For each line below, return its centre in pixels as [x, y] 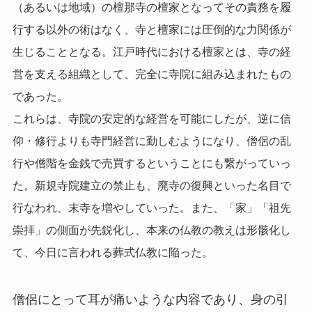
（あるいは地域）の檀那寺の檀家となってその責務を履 [151, 8]
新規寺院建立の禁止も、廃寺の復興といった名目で [163, 186]
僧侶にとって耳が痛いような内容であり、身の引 [150, 299]
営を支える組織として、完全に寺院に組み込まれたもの [151, 75]
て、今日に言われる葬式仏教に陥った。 [112, 253]
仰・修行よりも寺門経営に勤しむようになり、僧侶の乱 [151, 141]
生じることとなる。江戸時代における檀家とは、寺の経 [151, 52]
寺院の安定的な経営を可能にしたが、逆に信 [179, 119]
